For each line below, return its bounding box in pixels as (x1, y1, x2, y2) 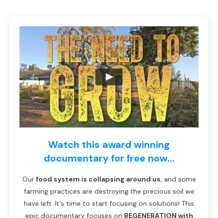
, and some (160, 174, 196, 183)
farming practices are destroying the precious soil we (23, 186, 195, 196)
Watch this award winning (48, 138, 170, 151)
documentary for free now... (43, 151, 175, 164)
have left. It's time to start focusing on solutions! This (24, 199, 194, 208)
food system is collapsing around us (36, 174, 161, 183)
